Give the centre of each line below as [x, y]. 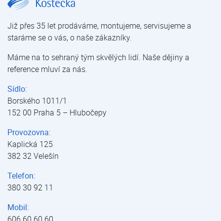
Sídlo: [17, 89]
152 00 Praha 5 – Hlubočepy [57, 113]
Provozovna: [29, 132]
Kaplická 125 [30, 144]
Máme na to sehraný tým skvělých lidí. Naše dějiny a [98, 57]
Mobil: [18, 207]
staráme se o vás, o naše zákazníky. [70, 38]
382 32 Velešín [33, 156]
